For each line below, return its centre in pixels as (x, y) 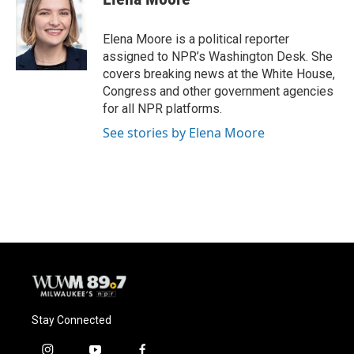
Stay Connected (72, 320)
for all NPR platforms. (162, 109)
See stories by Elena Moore (184, 133)
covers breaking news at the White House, (219, 74)
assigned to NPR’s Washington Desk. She (218, 56)
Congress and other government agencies (218, 91)
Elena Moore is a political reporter (196, 39)
